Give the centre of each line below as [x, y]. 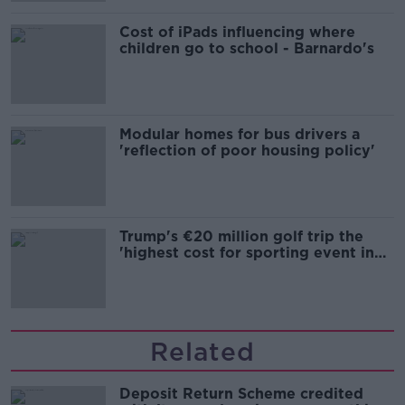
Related [202, 351]
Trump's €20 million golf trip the [241, 236]
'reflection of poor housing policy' [247, 150]
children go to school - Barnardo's [247, 48]
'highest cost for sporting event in [247, 252]
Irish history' [166, 268]
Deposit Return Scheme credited [241, 393]
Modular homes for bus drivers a [240, 134]
